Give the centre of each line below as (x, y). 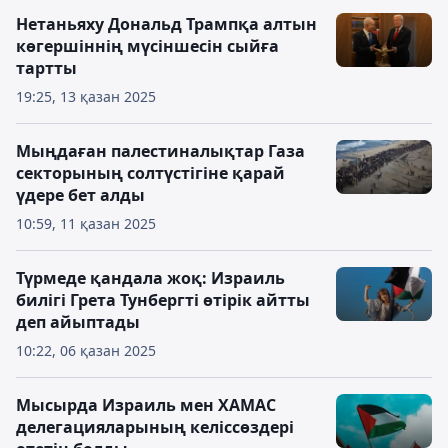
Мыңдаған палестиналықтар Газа (160, 151)
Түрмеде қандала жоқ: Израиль (150, 278)
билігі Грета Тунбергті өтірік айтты (163, 300)
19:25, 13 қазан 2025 (86, 96)
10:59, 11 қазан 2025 (86, 223)
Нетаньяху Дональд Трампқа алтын (166, 24)
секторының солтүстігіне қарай (150, 173)
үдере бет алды (80, 195)
